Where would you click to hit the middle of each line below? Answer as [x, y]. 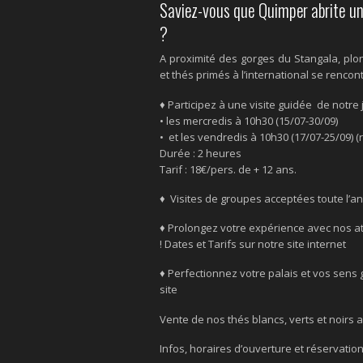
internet [326, 244]
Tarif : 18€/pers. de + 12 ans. [229, 169]
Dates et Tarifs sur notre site [235, 244]
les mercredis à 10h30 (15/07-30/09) [253, 120]
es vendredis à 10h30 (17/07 [252, 137]
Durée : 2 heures [201, 153]
